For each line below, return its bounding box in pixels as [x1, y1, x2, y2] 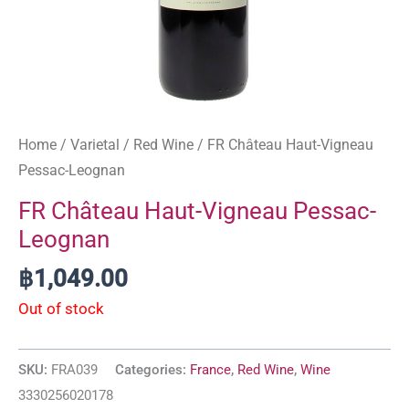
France [190, 361, 231, 378]
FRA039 [51, 361, 98, 378]
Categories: [115, 361, 190, 378]
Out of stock [18, 299, 104, 319]
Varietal [70, 135, 120, 153]
